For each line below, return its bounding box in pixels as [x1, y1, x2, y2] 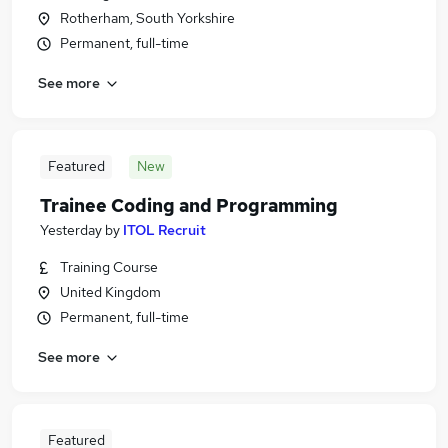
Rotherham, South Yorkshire [60, 9, 235, 27]
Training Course [60, 258, 158, 276]
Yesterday [40, 221, 102, 239]
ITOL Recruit [123, 221, 206, 239]
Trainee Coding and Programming [40, 194, 338, 217]
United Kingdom [60, 283, 161, 301]
